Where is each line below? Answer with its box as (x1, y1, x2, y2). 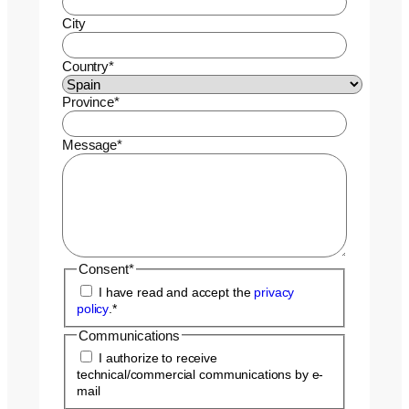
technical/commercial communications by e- (77, 367, 324, 383)
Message (62, 137, 117, 153)
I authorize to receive (99, 351, 217, 366)
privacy (254, 284, 295, 299)
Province (62, 94, 114, 110)
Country (62, 58, 109, 75)
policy (77, 300, 110, 316)
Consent (79, 261, 129, 278)
